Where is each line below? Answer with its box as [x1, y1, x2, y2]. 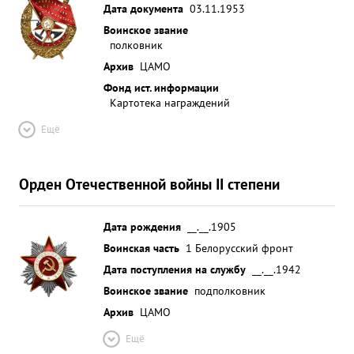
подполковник [194, 283, 265, 298]
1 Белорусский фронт [186, 240, 293, 255]
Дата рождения [104, 219, 181, 234]
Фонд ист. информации [104, 80, 219, 95]
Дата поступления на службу [104, 262, 246, 277]
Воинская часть [104, 240, 179, 255]
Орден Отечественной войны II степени [19, 174, 280, 194]
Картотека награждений [110, 95, 230, 110]
